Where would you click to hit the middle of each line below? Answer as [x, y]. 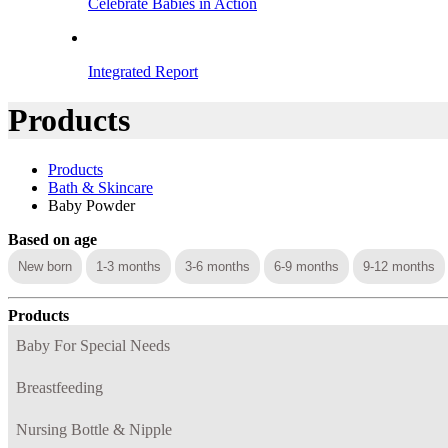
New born [45, 266]
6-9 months [306, 266]
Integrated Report [143, 71]
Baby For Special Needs [93, 345]
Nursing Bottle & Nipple [94, 429]
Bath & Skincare [100, 187]
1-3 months [128, 266]
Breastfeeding [59, 387]
